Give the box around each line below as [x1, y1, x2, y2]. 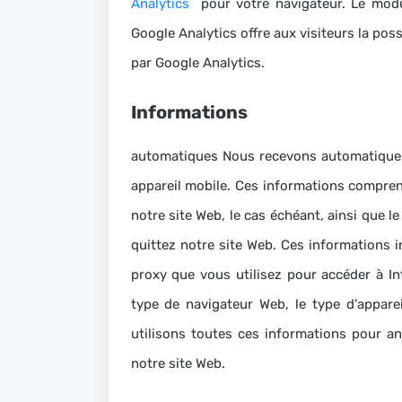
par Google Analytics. [130, 55, 265, 71]
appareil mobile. [130, 178, 235, 194]
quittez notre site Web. [130, 237, 281, 253]
